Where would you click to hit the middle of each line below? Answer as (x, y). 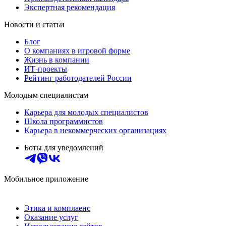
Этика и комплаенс (57, 208)
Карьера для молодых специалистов (86, 112)
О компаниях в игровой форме (77, 50)
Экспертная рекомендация (70, 7)
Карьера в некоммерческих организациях (95, 130)
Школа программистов (64, 121)
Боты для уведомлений (64, 147)
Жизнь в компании (57, 60)
